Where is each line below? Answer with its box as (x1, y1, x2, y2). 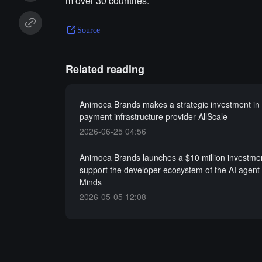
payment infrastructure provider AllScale (79, 111, 227, 122)
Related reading (65, 61, 144, 77)
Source (77, 25, 100, 35)
